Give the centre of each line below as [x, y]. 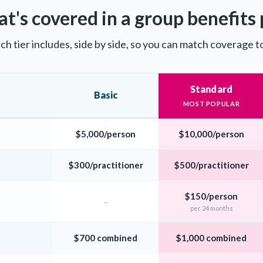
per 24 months [211, 208]
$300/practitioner [106, 165]
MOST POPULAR [211, 103]
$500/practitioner [211, 165]
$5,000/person [106, 134]
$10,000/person [211, 134]
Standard [211, 89]
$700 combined [106, 237]
